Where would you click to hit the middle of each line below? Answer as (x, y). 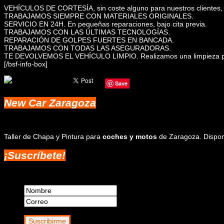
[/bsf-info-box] (26, 64)
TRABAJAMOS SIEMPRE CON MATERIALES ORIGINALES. (99, 16)
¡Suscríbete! (35, 155)
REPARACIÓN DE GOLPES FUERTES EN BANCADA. (89, 40)
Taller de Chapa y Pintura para (53, 137)
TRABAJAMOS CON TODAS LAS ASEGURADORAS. (87, 48)
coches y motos (130, 137)
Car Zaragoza (61, 102)
